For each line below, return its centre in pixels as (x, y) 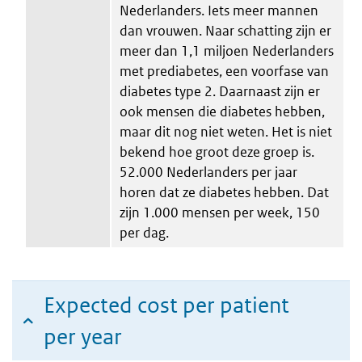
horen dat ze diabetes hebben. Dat (224, 192)
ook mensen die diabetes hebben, (222, 111)
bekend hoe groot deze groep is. (217, 152)
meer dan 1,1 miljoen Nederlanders (227, 51)
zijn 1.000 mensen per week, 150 (220, 212)
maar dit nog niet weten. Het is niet (226, 131)
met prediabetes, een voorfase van (224, 71)
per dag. (144, 232)
